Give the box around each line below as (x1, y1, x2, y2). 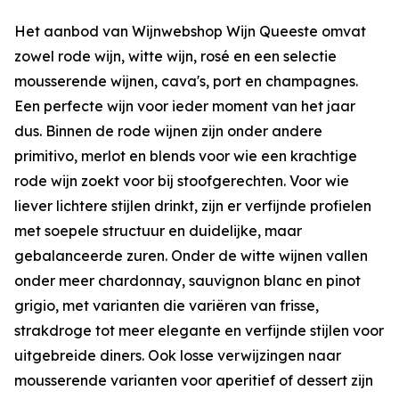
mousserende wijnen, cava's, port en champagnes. (14, 72, 358, 91)
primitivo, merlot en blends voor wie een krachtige (14, 147, 357, 166)
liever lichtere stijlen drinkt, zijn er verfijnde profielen (14, 197, 371, 216)
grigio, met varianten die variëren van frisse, (14, 297, 319, 315)
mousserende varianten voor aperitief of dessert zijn (14, 371, 373, 390)
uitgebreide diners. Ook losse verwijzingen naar (14, 346, 341, 365)
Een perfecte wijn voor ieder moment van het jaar (14, 97, 355, 116)
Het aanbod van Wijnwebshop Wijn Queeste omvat (14, 22, 366, 41)
